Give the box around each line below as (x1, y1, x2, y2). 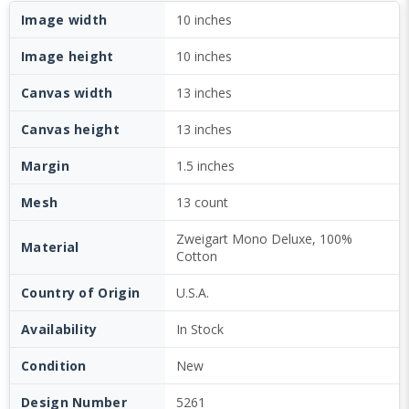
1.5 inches (176, 157, 235, 174)
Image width (21, 11, 108, 28)
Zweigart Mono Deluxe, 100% (176, 230, 352, 247)
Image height (21, 47, 114, 65)
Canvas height (21, 121, 120, 138)
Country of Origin (21, 284, 141, 301)
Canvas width (21, 84, 113, 101)
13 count (176, 194, 228, 211)
